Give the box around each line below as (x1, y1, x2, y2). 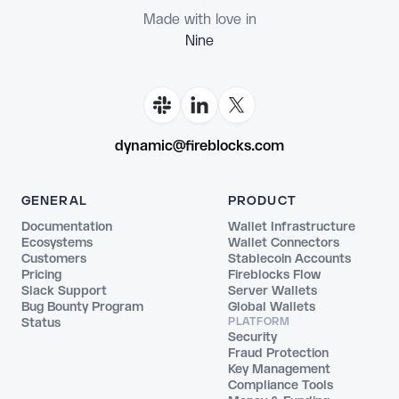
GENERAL (21, 193, 87, 210)
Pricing (21, 267, 61, 284)
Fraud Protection (228, 346, 329, 362)
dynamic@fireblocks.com (115, 138, 284, 156)
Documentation (21, 219, 112, 236)
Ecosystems (21, 235, 93, 252)
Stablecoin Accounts (228, 251, 351, 268)
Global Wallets (228, 299, 315, 316)
